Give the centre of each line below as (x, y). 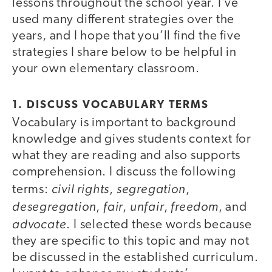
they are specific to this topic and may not (131, 241)
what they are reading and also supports (127, 155)
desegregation (54, 206)
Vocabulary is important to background (124, 123)
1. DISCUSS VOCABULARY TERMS (110, 105)
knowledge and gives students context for (132, 139)
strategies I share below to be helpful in (124, 53)
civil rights (80, 188)
